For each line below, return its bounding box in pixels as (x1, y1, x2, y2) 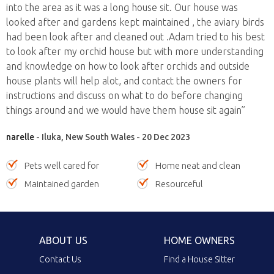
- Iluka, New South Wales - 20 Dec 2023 (34, 132, 190, 142)
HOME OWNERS (164, 235, 235, 246)
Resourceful (155, 179, 203, 189)
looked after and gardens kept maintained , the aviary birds (6, 17, 264, 28)
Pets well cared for (24, 160, 99, 171)
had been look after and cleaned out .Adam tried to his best (6, 31, 265, 42)
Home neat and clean (155, 160, 240, 171)
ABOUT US (39, 235, 87, 246)
